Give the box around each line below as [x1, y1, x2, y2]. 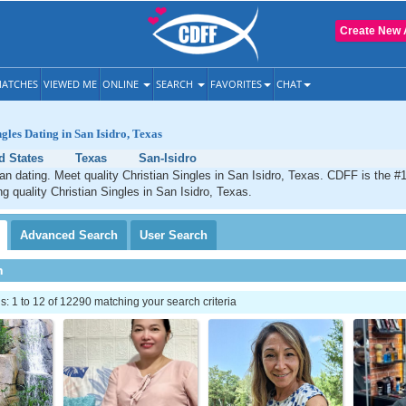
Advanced [20, 228, 79, 242]
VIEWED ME [43, 77, 97, 91]
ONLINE [102, 77, 141, 91]
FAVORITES [210, 77, 262, 91]
